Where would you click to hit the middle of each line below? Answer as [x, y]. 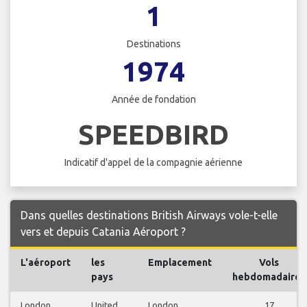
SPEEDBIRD [153, 134]
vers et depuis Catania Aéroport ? [103, 231]
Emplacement [180, 262]
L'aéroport [46, 262]
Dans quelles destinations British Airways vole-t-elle [149, 215]
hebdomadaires [269, 277]
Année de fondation [153, 100]
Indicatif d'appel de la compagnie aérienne [153, 162]
